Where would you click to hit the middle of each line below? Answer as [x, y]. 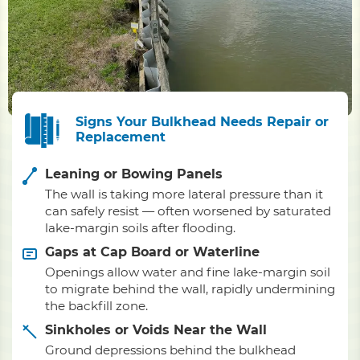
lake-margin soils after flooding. [140, 228]
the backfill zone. [96, 306]
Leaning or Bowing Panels [134, 174]
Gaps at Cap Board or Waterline [152, 252]
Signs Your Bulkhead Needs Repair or [202, 121]
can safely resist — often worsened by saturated [188, 211]
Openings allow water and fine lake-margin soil [188, 272]
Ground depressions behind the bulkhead [170, 350]
